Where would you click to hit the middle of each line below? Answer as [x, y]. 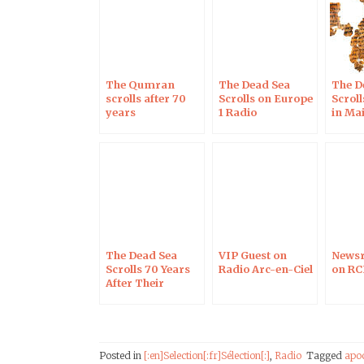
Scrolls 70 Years [148, 269]
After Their [135, 283]
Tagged [325, 355]
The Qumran [140, 84]
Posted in [121, 355]
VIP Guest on [253, 255]
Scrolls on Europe [266, 98]
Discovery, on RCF [154, 297]
